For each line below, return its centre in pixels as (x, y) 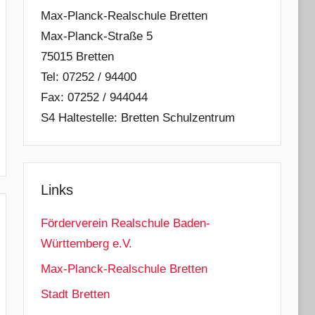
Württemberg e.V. (86, 244)
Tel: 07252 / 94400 (88, 77)
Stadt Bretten (75, 294)
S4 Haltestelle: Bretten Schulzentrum (137, 118)
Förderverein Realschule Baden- (125, 224)
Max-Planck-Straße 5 (96, 36)
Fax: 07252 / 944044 (94, 97)
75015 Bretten (77, 57)
